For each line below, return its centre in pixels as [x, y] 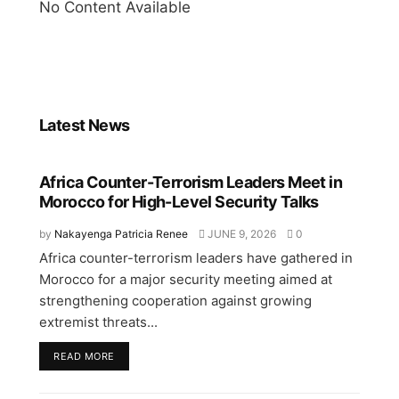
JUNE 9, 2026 [240, 233]
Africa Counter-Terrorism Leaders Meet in [191, 182]
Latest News [85, 125]
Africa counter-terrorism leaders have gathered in [196, 257]
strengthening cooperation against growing [175, 300]
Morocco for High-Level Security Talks [179, 201]
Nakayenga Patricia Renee [121, 233]
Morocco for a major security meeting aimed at [186, 279]
